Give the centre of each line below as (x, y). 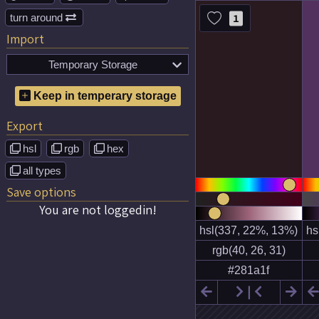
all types (42, 171)
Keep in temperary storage (103, 96)
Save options (41, 192)
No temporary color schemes (103, 89)
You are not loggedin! (98, 210)
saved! (97, 104)
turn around (38, 17)
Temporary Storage (93, 64)
